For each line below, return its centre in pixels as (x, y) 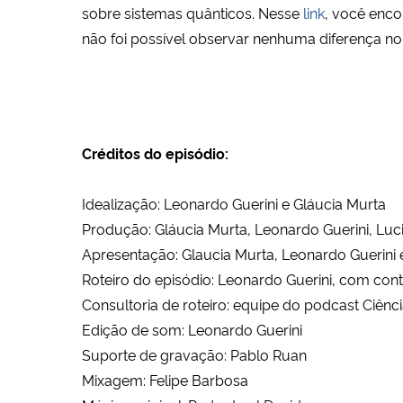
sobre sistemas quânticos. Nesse (193, 13)
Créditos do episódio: (155, 153)
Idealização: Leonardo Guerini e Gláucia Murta (234, 204)
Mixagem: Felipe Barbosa (165, 380)
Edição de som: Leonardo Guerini (192, 330)
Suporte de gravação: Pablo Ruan (194, 355)
